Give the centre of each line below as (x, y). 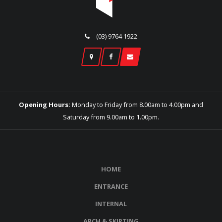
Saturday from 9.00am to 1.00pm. (111, 117)
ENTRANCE (111, 186)
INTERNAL (111, 203)
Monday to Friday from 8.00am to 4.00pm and (137, 104)
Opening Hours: (45, 104)
